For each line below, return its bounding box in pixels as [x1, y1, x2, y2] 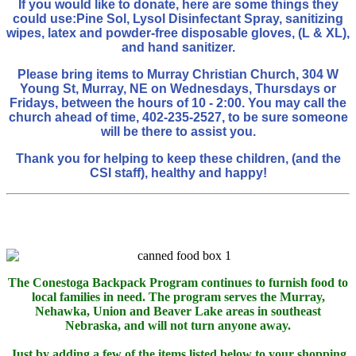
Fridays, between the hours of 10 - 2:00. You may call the [10, 95, 346, 110]
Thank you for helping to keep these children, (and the [15, 151, 341, 165]
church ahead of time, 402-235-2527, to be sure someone [8, 110, 348, 124]
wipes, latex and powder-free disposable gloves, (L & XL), [6, 25, 350, 40]
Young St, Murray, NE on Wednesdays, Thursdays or [20, 81, 336, 95]
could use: [13, 11, 76, 25]
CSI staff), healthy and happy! [89, 165, 267, 180]
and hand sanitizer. [121, 40, 235, 54]
